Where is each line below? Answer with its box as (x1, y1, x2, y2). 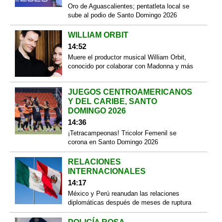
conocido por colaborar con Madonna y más (67, 62, 193, 70)
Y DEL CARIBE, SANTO (67, 97, 157, 106)
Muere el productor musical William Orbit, (67, 53, 186, 61)
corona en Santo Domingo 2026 (67, 138, 158, 146)
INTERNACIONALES (67, 167, 146, 176)
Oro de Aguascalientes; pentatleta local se (67, 2, 189, 10)
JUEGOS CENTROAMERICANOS (67, 88, 192, 97)
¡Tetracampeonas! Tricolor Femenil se (67, 129, 176, 137)
